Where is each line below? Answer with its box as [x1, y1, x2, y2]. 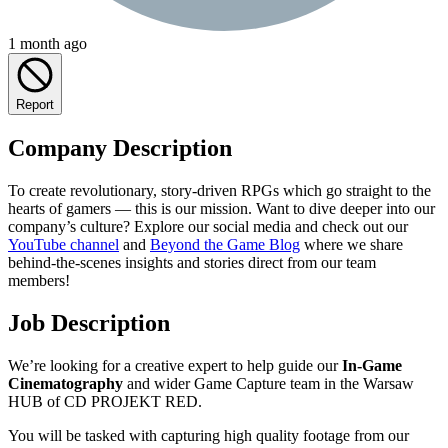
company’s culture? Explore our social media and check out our [8, 217, 408, 235]
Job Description [8, 309, 170, 336]
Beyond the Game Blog [150, 235, 300, 253]
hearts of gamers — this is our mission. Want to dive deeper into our [8, 199, 435, 217]
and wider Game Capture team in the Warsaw [123, 374, 414, 392]
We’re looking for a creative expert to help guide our [8, 356, 338, 374]
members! [8, 271, 70, 289]
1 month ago [8, 34, 87, 52]
